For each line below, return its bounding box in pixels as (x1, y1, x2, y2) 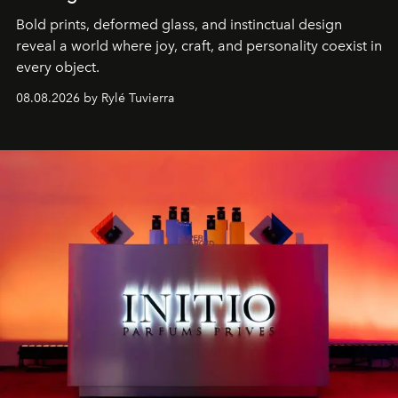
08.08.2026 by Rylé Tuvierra (16, 91, 174, 106)
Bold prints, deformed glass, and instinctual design (16, 16, 342, 33)
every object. (16, 59, 99, 76)
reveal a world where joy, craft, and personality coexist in (16, 37, 382, 54)
